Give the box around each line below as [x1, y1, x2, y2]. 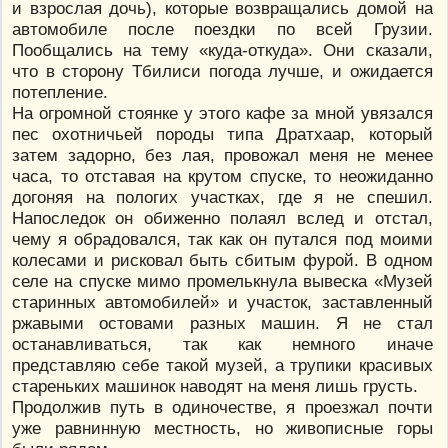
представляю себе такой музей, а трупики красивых [12, 354, 433, 375]
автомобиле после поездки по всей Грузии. [12, 18, 433, 39]
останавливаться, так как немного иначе [12, 333, 433, 354]
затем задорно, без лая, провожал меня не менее [12, 144, 433, 165]
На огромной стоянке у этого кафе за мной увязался [12, 102, 433, 123]
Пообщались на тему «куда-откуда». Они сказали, [12, 39, 433, 60]
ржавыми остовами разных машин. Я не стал [12, 312, 433, 333]
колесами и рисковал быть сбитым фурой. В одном [12, 249, 433, 270]
